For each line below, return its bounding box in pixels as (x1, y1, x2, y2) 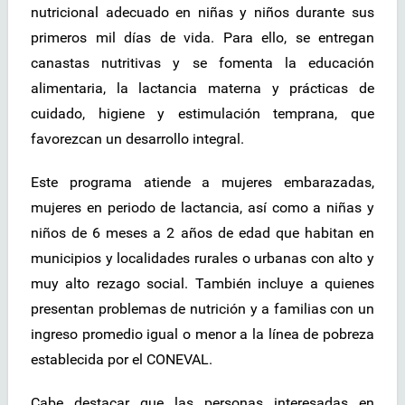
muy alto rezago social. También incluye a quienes (31, 274, 374, 292)
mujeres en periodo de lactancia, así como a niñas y (31, 198, 374, 216)
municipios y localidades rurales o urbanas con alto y (31, 249, 374, 267)
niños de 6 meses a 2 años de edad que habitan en (31, 223, 374, 241)
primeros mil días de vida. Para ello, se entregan (31, 28, 374, 46)
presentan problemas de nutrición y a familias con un (31, 299, 374, 317)
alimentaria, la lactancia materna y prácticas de (31, 79, 374, 97)
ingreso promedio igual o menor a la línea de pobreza (31, 325, 374, 343)
